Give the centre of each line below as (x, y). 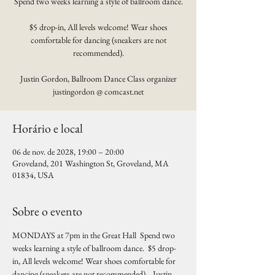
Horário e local (48, 128)
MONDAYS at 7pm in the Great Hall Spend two (95, 235)
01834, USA (33, 175)
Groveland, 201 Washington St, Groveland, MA (91, 163)
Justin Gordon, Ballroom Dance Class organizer (98, 79)
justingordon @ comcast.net (98, 91)
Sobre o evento (47, 211)
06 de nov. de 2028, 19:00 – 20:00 (68, 152)
